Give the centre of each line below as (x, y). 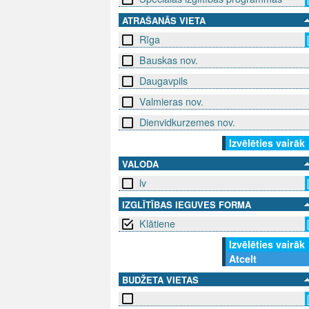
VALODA (140, 164)
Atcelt (243, 259)
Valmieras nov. (171, 102)
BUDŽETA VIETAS (160, 280)
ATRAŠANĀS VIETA (164, 21)
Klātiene (157, 224)
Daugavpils (163, 81)
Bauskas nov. (169, 60)
